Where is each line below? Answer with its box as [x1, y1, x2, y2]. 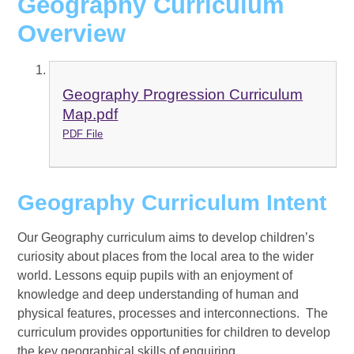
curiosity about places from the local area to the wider [17, 249, 314, 263]
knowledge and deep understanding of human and [17, 287, 299, 301]
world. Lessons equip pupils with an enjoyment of [17, 268, 293, 282]
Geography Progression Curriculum [62, 86, 303, 104]
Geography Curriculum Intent [17, 190, 327, 215]
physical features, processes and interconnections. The [17, 306, 329, 320]
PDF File [62, 128, 104, 141]
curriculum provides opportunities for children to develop [17, 325, 331, 339]
